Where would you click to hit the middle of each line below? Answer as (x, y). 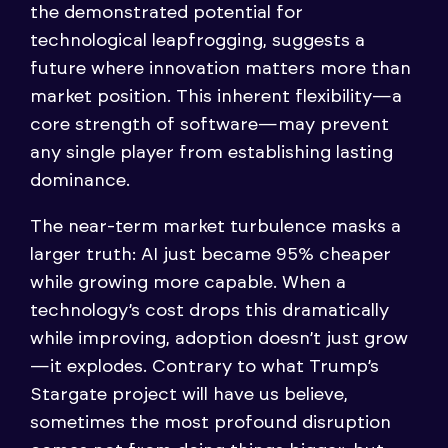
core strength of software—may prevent (209, 124)
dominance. (80, 180)
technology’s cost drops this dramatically (209, 310)
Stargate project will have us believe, (189, 394)
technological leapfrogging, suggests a (197, 40)
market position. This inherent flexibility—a (216, 96)
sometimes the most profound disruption (210, 422)
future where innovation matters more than (220, 68)
